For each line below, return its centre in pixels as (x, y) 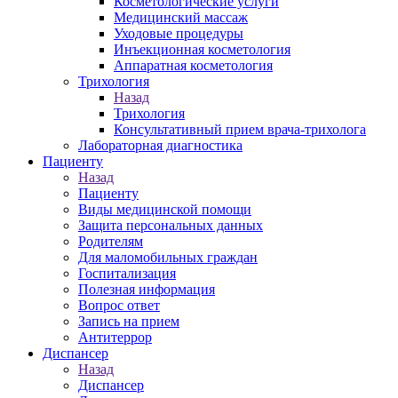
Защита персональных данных (171, 225)
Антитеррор (115, 337)
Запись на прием (129, 321)
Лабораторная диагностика (160, 145)
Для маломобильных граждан (168, 257)
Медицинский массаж (181, 17)
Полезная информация (147, 289)
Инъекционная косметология (202, 49)
